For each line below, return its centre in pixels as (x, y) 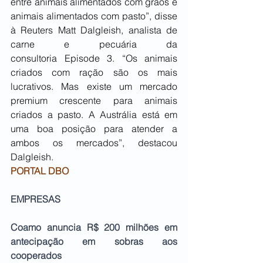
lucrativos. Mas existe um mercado (94, 87)
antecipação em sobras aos (94, 242)
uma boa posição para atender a (94, 129)
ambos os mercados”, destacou (94, 143)
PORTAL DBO (40, 171)
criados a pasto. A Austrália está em (94, 115)
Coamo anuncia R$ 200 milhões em (94, 227)
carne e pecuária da (94, 44)
